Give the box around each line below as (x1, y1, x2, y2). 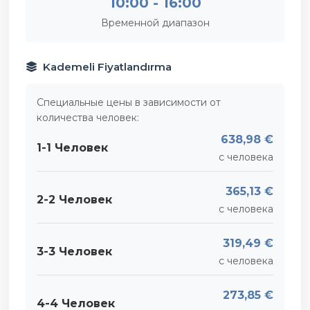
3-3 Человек (37, 245, 112, 259)
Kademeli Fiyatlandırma (43, 60, 172, 73)
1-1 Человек (37, 141, 108, 155)
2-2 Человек (37, 193, 112, 207)
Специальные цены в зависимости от (37, 95, 221, 109)
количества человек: (37, 111, 139, 124)
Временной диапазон (100, 16, 210, 29)
